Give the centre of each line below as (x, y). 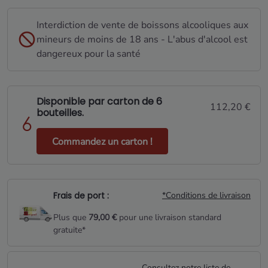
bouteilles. (60, 113)
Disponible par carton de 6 (99, 102)
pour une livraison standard (169, 218)
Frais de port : (81, 195)
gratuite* (69, 230)
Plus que (71, 218)
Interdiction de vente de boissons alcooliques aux (142, 25)
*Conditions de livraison (206, 196)
